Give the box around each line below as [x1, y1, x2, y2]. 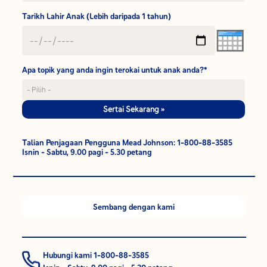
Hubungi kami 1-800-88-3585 [43, 249, 150, 260]
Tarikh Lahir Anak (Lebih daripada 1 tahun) [22, 10, 172, 21]
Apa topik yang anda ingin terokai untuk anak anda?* [22, 64, 208, 75]
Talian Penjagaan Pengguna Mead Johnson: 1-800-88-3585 [22, 136, 233, 148]
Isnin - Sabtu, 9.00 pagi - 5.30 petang [22, 146, 153, 157]
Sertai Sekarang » [103, 103, 164, 114]
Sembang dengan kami [92, 201, 175, 212]
